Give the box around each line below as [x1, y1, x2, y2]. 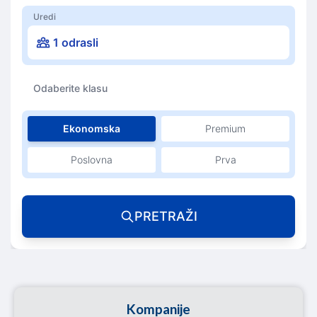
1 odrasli [53, 35, 98, 50]
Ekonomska [63, 122, 120, 134]
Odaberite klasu [33, 81, 108, 94]
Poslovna [71, 153, 113, 166]
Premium [205, 122, 246, 134]
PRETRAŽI [134, 208, 197, 224]
